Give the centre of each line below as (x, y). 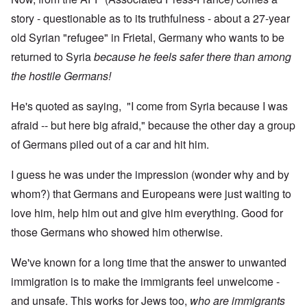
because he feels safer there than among (193, 57)
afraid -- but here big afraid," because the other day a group (153, 125)
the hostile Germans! (61, 76)
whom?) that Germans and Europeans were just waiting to (151, 194)
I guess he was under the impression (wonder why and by (150, 175)
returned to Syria (52, 57)
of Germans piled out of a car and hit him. (110, 145)
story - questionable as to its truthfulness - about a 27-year (150, 19)
